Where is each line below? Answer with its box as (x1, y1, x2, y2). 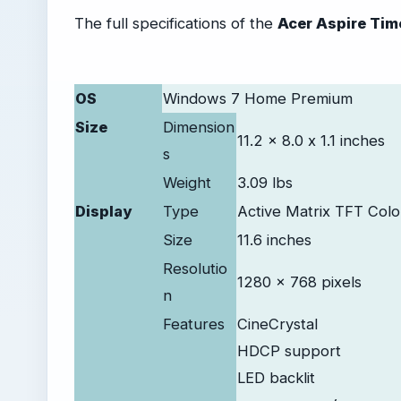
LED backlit (237, 368, 315, 387)
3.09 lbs (237, 173, 293, 192)
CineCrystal (237, 314, 318, 333)
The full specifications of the (74, 13, 277, 32)
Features (163, 314, 225, 333)
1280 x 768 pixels (237, 272, 362, 291)
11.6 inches (237, 230, 311, 249)
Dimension (163, 117, 235, 136)
